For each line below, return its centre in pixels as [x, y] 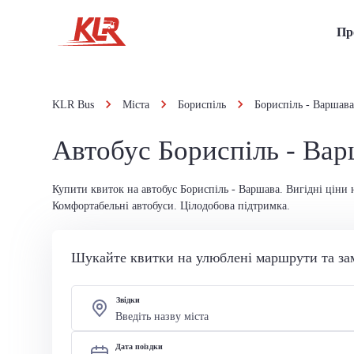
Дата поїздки [139, 346]
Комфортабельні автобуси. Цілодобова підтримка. [171, 206]
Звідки [128, 300]
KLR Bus [73, 105]
